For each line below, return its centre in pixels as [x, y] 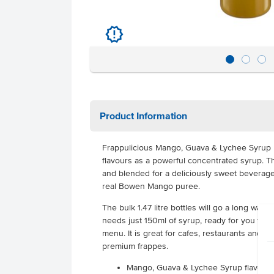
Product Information [143, 116]
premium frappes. [135, 246]
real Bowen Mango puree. [151, 186]
